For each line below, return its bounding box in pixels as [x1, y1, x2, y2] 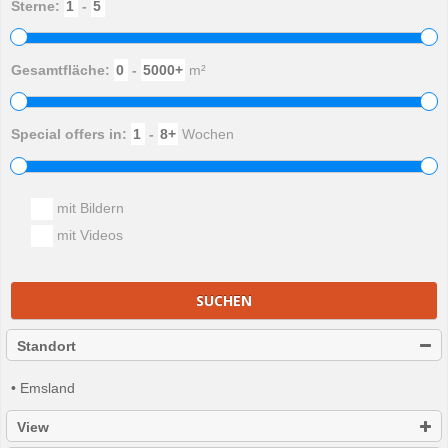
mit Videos [53, 226, 123, 243]
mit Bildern [53, 199, 124, 216]
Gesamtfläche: [11, 61, 114, 78]
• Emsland [11, 380, 75, 397]
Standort [17, 338, 76, 355]
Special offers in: [11, 126, 131, 143]
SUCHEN [196, 290, 252, 310]
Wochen [178, 126, 234, 143]
